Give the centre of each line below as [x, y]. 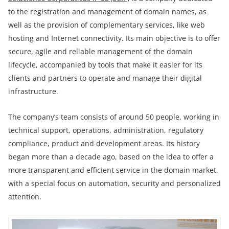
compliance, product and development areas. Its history [104, 143]
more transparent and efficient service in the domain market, [113, 170]
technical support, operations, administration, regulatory [106, 130]
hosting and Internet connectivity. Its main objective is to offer [114, 38]
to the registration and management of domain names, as [107, 11]
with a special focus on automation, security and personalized [114, 183]
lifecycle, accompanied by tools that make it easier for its [105, 64]
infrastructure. [33, 91]
